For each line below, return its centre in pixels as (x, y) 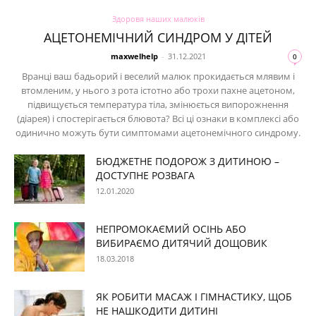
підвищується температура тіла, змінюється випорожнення (158, 105)
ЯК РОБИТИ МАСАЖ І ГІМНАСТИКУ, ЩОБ (194, 297)
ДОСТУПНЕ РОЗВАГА (145, 176)
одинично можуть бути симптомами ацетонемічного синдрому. (158, 133)
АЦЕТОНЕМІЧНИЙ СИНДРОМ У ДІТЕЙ (158, 38)
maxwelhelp (134, 56)
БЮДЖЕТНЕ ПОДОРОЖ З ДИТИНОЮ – (188, 162)
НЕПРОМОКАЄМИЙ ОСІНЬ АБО (171, 229)
